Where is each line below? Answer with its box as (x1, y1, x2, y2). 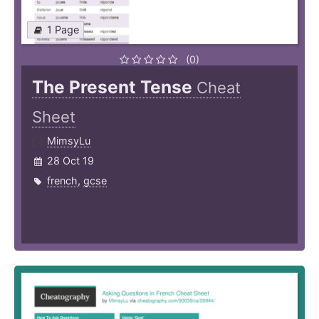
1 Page (47, 23, 79, 36)
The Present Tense (32, 76, 197, 98)
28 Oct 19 (47, 155, 94, 167)
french (47, 174, 78, 187)
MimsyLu (47, 135, 90, 147)
